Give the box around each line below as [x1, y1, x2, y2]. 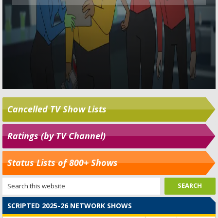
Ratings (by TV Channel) [7, 129, 106, 142]
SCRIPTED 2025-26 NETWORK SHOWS [7, 200, 132, 210]
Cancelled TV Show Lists [7, 103, 107, 115]
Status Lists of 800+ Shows [7, 156, 118, 168]
